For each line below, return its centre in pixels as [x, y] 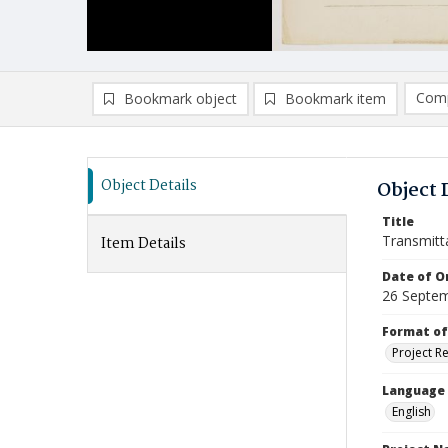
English [411, 411]
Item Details [143, 244]
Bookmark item [335, 98]
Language [413, 390]
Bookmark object [180, 98]
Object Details [149, 186]
